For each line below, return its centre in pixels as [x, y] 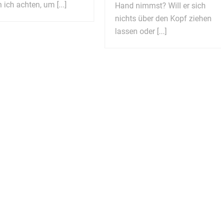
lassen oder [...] [141, 32]
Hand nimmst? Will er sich [160, 6]
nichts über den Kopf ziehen [163, 19]
